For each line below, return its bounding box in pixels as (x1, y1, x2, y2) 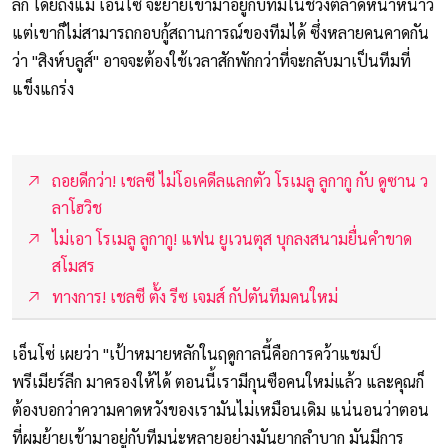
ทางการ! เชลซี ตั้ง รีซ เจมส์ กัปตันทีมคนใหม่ (52, 286, 338, 308)
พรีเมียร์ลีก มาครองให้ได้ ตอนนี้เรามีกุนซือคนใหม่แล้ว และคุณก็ (12, 371, 424, 393)
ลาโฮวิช (52, 197, 102, 219)
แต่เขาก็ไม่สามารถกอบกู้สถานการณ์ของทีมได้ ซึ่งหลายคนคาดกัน (12, 22, 429, 44)
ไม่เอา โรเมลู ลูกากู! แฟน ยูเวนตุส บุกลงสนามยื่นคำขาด (52, 228, 412, 250)
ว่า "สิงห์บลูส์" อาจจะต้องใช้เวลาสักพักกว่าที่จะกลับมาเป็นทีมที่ (12, 50, 411, 72)
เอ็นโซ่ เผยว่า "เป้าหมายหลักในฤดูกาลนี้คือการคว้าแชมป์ (12, 343, 381, 365)
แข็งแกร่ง (12, 78, 74, 100)
